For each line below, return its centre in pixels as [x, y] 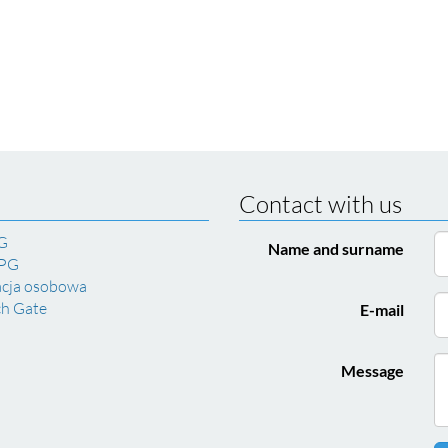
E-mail [382, 309]
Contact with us [320, 204]
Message [372, 370]
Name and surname [336, 248]
